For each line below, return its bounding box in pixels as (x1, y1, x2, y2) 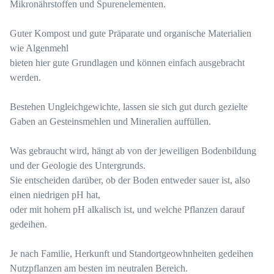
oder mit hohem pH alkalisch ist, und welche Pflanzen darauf (10, 204, 245, 215)
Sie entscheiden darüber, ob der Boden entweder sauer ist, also (10, 175, 250, 186)
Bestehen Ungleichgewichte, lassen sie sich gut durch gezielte (10, 102, 248, 113)
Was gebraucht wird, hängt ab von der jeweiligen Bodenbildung (10, 146, 256, 157)
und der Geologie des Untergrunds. (10, 160, 146, 171)
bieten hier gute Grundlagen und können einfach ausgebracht (10, 57, 245, 68)
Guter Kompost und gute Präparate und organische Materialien (10, 28, 251, 39)
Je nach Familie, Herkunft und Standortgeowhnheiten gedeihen (10, 248, 253, 259)
